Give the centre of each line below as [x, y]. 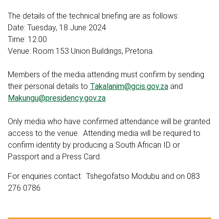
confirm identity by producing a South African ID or [94, 145]
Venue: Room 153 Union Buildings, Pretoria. [81, 51]
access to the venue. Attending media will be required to [104, 133]
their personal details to [49, 86]
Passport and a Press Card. [55, 156]
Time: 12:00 [27, 39]
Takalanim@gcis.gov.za [129, 86]
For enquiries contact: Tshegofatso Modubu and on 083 [104, 176]
